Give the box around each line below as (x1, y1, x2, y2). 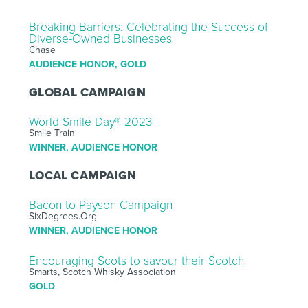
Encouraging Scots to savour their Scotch (28, 253, 244, 268)
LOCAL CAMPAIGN (28, 168, 137, 183)
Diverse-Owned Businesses (28, 31, 172, 46)
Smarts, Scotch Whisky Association (28, 265, 176, 278)
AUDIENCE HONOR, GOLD (28, 58, 146, 70)
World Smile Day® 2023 (28, 114, 153, 129)
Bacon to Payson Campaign (28, 197, 173, 212)
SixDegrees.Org (28, 210, 97, 222)
